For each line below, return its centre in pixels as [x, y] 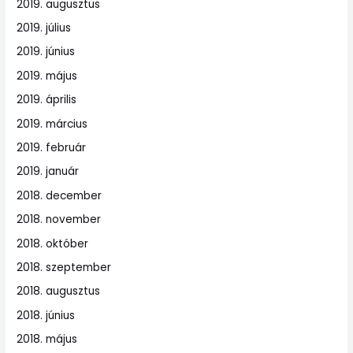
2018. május [47, 340]
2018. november [59, 220]
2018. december [59, 195]
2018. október [53, 243]
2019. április [47, 100]
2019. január [48, 172]
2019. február [52, 148]
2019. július [44, 28]
